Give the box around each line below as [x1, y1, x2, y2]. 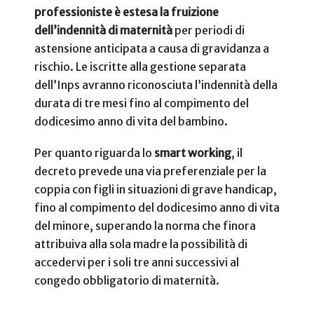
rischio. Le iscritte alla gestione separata [34, 59, 246, 74]
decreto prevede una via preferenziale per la [34, 164, 266, 179]
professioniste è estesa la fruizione [34, 4, 219, 19]
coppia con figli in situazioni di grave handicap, [34, 182, 277, 197]
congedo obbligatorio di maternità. [34, 273, 219, 288]
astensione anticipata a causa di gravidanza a [34, 41, 269, 55]
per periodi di [172, 22, 245, 37]
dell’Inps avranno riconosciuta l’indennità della [34, 77, 278, 92]
